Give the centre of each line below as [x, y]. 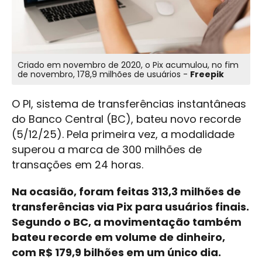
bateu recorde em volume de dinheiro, [118, 237]
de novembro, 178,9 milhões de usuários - [104, 75]
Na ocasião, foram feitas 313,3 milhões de [126, 192]
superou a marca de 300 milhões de [107, 150]
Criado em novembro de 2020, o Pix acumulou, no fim [128, 65]
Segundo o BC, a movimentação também [127, 222]
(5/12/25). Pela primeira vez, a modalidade [123, 135]
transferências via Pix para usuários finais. [130, 207]
